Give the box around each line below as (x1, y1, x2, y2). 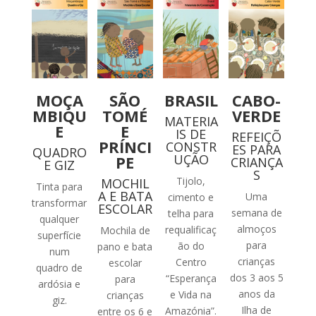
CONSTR (165, 138, 217, 156)
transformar (32, 196, 87, 210)
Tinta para (36, 180, 83, 194)
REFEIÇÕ (231, 128, 282, 146)
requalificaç (165, 223, 217, 237)
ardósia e (38, 277, 81, 291)
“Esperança (165, 272, 217, 286)
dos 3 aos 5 (229, 271, 284, 285)
